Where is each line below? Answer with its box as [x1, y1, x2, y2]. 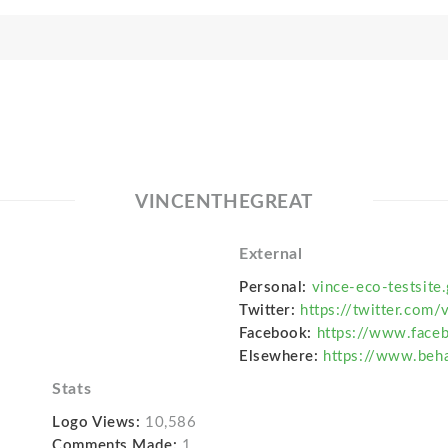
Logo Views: [52, 415, 141, 430]
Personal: [238, 280, 308, 295]
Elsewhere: [238, 349, 319, 364]
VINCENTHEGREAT [135, 193, 313, 212]
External [238, 246, 303, 262]
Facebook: [238, 326, 313, 341]
